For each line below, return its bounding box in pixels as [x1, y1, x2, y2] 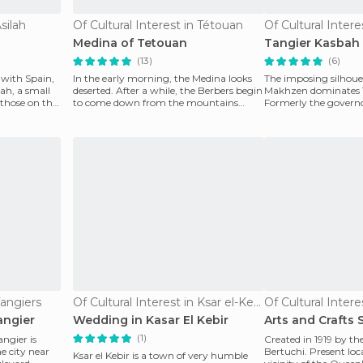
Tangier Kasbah [264, 36, 360, 50]
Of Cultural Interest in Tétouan [73, 18, 243, 32]
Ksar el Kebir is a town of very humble [73, 349, 248, 361]
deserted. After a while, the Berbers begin [73, 84, 263, 96]
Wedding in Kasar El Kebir [73, 313, 228, 327]
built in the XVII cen [264, 109, 354, 121]
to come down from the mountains [73, 96, 238, 109]
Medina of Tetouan [73, 36, 187, 50]
